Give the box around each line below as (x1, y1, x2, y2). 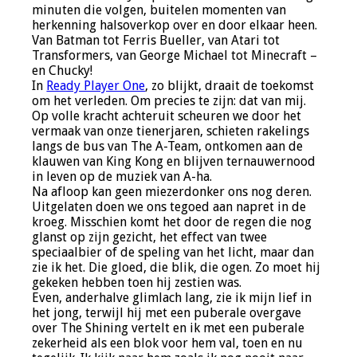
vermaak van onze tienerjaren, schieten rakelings (32, 124, 310, 139)
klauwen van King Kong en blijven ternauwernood (32, 154, 316, 170)
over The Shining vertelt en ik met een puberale (32, 320, 305, 336)
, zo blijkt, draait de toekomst (145, 78, 315, 94)
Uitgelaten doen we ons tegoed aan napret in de (32, 199, 307, 215)
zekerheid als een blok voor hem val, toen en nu (32, 335, 304, 351)
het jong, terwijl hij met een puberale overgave (32, 305, 302, 321)
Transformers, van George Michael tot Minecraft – (32, 48, 318, 64)
